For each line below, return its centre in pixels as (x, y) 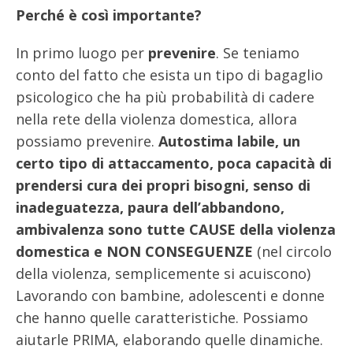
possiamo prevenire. (87, 141)
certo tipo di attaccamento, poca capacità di (174, 163)
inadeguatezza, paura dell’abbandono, (150, 207)
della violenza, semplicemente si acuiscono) (163, 273)
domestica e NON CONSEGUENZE (134, 251)
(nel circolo (292, 251)
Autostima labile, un (229, 141)
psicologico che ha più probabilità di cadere (165, 97)
